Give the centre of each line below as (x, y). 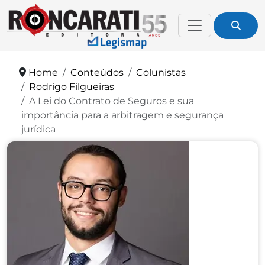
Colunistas (161, 72)
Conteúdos (97, 72)
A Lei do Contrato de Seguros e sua (112, 101)
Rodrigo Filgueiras (72, 86)
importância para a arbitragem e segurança (122, 115)
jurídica (38, 129)
